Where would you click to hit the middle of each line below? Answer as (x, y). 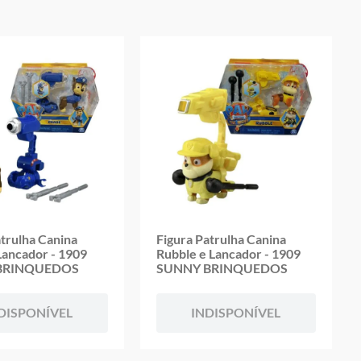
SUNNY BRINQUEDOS (222, 268)
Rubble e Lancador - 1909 (228, 253)
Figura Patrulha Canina (221, 239)
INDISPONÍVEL (236, 312)
